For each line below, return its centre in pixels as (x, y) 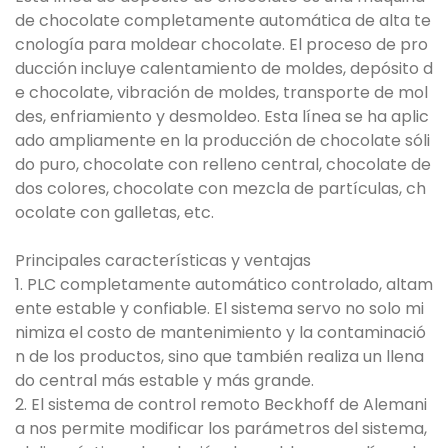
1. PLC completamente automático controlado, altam (224, 285)
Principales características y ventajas (163, 261)
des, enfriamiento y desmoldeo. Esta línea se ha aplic (222, 117)
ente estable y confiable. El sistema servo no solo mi (219, 309)
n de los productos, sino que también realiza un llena (219, 357)
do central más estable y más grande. (164, 381)
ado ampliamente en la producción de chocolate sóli (222, 141)
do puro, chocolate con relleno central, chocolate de (223, 165)
